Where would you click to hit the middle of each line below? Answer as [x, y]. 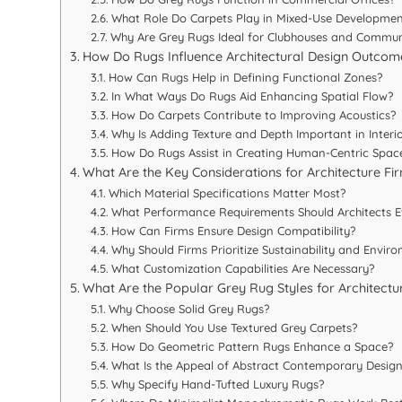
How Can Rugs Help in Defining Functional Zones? [245, 78]
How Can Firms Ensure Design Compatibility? [233, 231]
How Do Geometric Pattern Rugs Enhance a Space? [252, 347]
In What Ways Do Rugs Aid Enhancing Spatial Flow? [252, 96]
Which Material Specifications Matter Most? [227, 193]
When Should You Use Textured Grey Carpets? [234, 328]
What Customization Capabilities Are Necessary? [242, 269]
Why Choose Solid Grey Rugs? [188, 309]
